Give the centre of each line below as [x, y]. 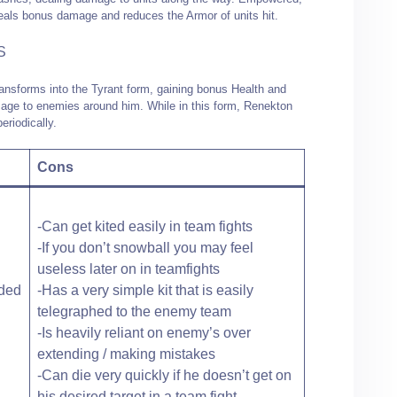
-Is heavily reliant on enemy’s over [144, 332]
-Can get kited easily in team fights [145, 226]
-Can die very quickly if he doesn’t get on [164, 375]
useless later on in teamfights [128, 269]
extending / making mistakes [126, 354]
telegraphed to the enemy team [134, 311]
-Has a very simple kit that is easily [145, 290]
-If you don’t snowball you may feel [145, 247]
